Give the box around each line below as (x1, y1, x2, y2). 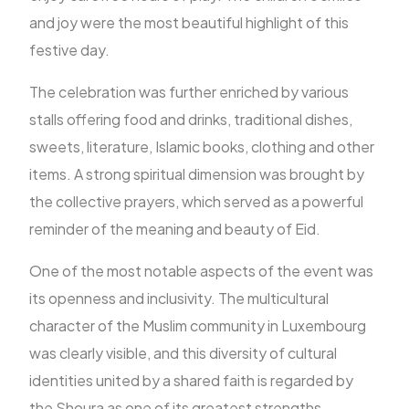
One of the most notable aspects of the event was (29, 261, 374, 280)
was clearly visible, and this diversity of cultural (29, 343, 338, 362)
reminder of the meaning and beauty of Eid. (29, 219, 321, 238)
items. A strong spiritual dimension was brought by (29, 164, 365, 184)
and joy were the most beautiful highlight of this (29, 13, 350, 32)
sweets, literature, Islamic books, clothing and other (29, 137, 375, 156)
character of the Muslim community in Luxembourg (29, 316, 367, 335)
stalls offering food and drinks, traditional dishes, (29, 110, 353, 129)
